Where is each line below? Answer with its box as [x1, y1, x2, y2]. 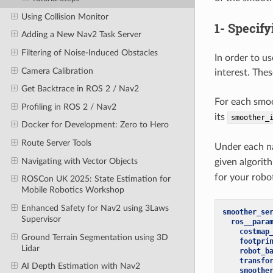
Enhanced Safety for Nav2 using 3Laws [21, 203, 169, 213]
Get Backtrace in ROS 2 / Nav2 [21, 84, 139, 94]
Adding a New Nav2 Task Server [21, 30, 141, 40]
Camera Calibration [21, 66, 93, 76]
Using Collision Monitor [21, 12, 108, 21]
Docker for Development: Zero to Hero [21, 120, 169, 130]
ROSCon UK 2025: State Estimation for [21, 174, 171, 184]
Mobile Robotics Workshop [21, 185, 124, 195]
